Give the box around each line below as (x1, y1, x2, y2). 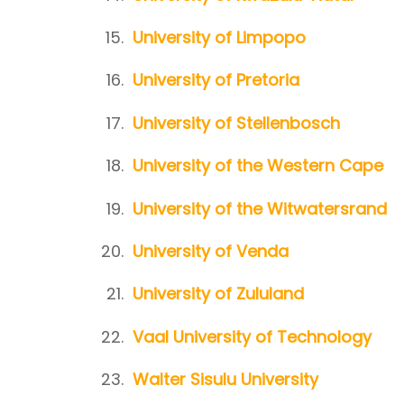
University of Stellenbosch (133, 111, 340, 134)
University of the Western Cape (133, 154, 383, 178)
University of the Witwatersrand (133, 197, 387, 220)
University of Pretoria (133, 69, 299, 92)
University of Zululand (133, 282, 304, 306)
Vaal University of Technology (133, 325, 372, 348)
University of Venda (133, 240, 289, 263)
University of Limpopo (133, 26, 306, 50)
